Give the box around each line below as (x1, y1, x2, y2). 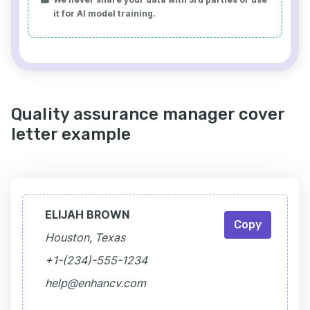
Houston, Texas (45, 230, 125, 244)
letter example (11, 125, 131, 144)
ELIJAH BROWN (45, 208, 129, 221)
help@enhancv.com (45, 276, 146, 290)
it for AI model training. (53, 8, 156, 19)
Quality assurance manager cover (11, 104, 284, 124)
